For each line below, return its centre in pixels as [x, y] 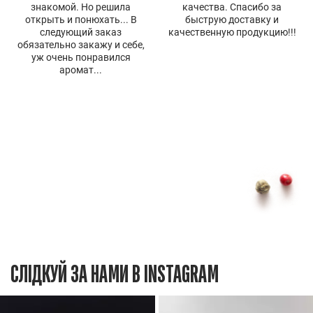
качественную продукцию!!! [232, 32]
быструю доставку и [232, 19]
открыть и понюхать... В [81, 19]
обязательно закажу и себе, [81, 44]
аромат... [81, 70]
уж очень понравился [81, 57]
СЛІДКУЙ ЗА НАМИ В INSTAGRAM [115, 274]
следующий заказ [81, 32]
